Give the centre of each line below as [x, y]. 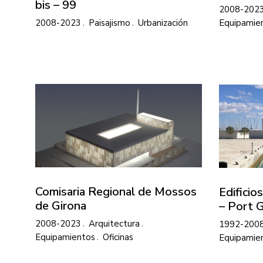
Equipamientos [65, 237]
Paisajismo [109, 23]
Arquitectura [114, 223]
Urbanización [163, 23]
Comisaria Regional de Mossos [116, 191]
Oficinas [118, 237]
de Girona [61, 205]
